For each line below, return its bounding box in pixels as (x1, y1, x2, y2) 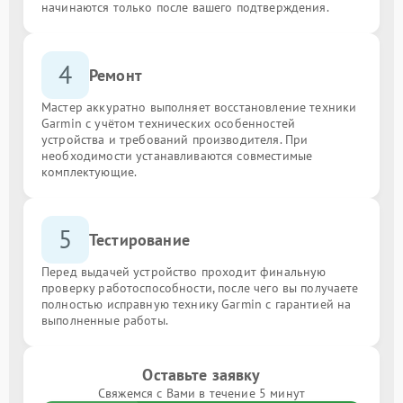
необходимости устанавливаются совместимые (41, 147, 313, 164)
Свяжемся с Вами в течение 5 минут (98, 384, 305, 401)
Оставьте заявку (142, 363, 261, 385)
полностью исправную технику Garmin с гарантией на (41, 295, 352, 312)
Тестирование (89, 228, 190, 250)
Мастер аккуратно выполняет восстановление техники (41, 98, 357, 115)
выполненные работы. (41, 311, 168, 328)
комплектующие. (41, 163, 138, 180)
